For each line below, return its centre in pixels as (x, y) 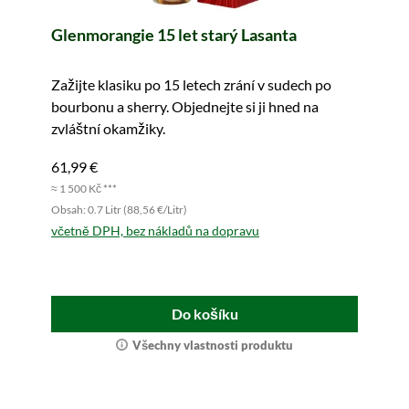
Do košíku (204, 314)
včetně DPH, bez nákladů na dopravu (155, 231)
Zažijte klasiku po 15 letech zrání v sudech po (191, 84)
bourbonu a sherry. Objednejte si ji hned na (185, 106)
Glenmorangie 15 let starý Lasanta (174, 35)
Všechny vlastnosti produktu (213, 345)
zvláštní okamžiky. (108, 128)
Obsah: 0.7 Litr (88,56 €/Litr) (119, 210)
